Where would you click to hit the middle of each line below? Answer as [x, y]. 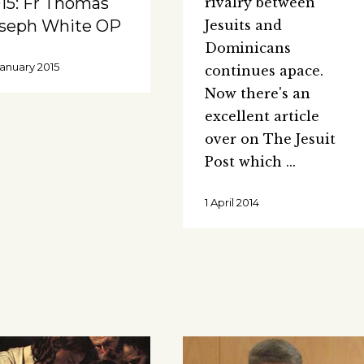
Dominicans [247, 48]
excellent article [262, 116]
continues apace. [264, 70]
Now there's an [257, 93]
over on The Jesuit [270, 139]
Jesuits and [243, 25]
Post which [245, 161]
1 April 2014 [232, 202]
